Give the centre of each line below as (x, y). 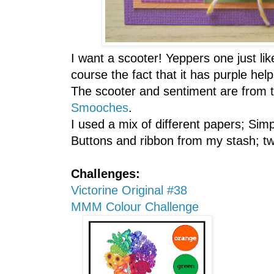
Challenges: (105, 174)
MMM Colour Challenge (135, 207)
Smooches (99, 108)
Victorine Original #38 (129, 191)
